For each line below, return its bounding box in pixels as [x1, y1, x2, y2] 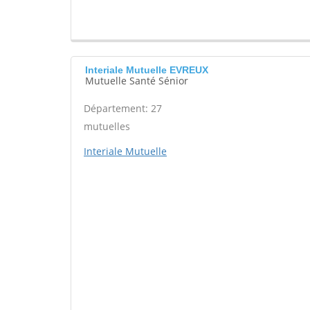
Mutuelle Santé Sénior [85, 74, 188, 87]
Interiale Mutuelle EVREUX [85, 64, 208, 75]
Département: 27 [84, 102, 162, 115]
